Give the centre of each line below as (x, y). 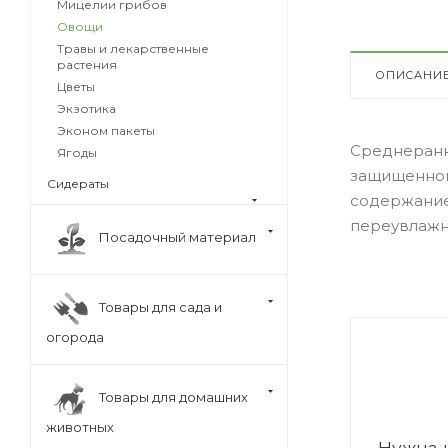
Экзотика (86, 108)
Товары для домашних (173, 396)
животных (80, 427)
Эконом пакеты (106, 130)
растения (87, 64)
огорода (75, 337)
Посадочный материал (177, 236)
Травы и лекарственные (133, 48)
